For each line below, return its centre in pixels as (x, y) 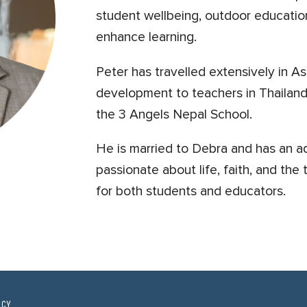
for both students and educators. (191, 192)
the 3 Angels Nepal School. (174, 114)
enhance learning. (147, 37)
